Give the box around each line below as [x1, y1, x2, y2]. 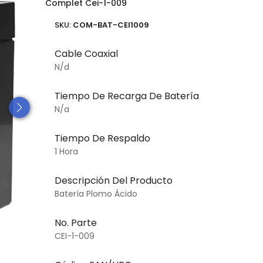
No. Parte [54, 215, 97, 230]
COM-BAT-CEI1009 [72, 19, 149, 31]
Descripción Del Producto [54, 173, 173, 187]
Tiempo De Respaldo [54, 131, 150, 145]
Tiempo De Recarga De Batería [54, 89, 199, 103]
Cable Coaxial [54, 46, 118, 60]
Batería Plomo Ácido [54, 187, 137, 200]
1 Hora [54, 145, 78, 157]
